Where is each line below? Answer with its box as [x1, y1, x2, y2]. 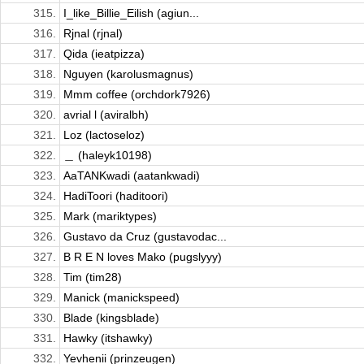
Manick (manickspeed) [63, 291, 180, 305]
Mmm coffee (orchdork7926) [63, 88, 210, 102]
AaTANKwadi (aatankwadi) [63, 169, 200, 183]
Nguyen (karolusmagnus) [63, 67, 193, 81]
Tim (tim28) [63, 271, 122, 284]
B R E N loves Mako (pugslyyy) [63, 250, 222, 264]
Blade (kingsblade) [63, 311, 159, 325]
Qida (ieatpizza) [63, 47, 145, 61]
